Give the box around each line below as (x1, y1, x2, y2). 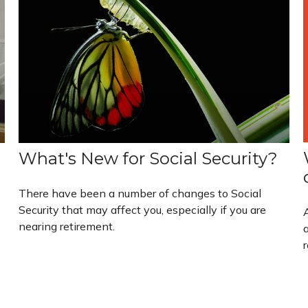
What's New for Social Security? (19, 148, 278, 168)
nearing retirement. (19, 219, 115, 233)
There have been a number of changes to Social (19, 186, 262, 200)
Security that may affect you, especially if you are (19, 202, 267, 217)
